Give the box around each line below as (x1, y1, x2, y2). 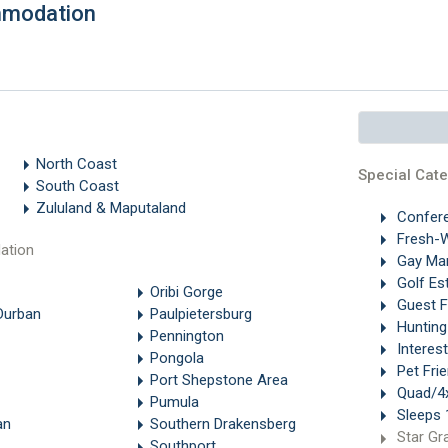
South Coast (35, 177, 119, 196)
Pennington (149, 327, 224, 346)
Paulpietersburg (149, 305, 252, 324)
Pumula (149, 393, 199, 412)
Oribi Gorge (149, 283, 223, 302)
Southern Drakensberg (149, 415, 296, 434)
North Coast (35, 155, 117, 173)
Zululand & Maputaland (35, 199, 186, 218)
